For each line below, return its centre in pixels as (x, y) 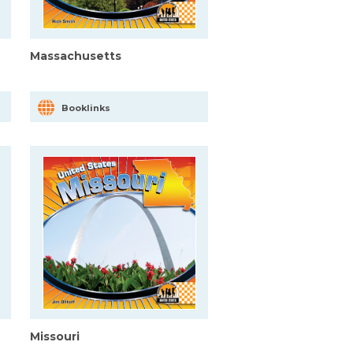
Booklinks (86, 108)
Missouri (55, 337)
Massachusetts (76, 56)
